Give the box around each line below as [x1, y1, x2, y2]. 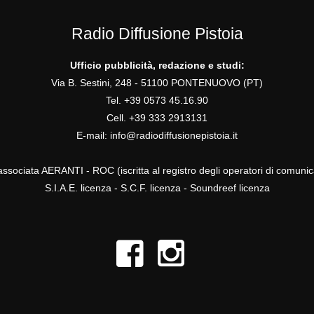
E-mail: [76, 130, 110, 142]
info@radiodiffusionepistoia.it [110, 130, 238, 142]
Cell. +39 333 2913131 [107, 112, 207, 124]
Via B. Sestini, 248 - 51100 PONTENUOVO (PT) [51, 77, 263, 89]
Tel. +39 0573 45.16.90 [106, 95, 208, 107]
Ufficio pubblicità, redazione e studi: [69, 60, 245, 71]
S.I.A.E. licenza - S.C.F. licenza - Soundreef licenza [44, 182, 270, 194]
